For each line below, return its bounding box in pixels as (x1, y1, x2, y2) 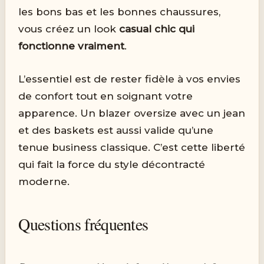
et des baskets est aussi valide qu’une (18, 124, 214, 136)
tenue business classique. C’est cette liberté (18, 141, 246, 153)
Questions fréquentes (18, 212, 148, 235)
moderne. (18, 175, 70, 187)
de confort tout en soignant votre (18, 90, 193, 102)
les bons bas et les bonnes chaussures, (18, 5, 221, 18)
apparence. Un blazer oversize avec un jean (18, 107, 246, 119)
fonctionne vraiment (18, 39, 125, 52)
